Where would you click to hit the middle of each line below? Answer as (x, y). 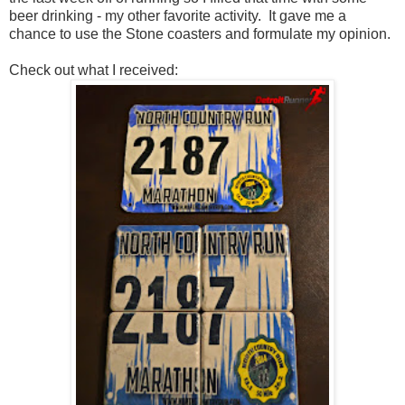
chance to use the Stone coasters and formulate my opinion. (200, 33)
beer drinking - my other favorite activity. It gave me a (178, 15)
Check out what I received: (94, 70)
